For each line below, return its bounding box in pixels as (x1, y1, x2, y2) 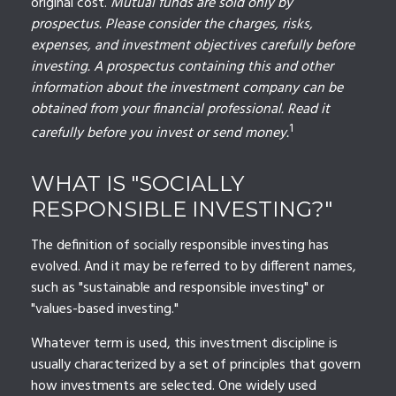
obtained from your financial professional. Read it (31, 98, 330, 121)
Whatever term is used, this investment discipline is (31, 332, 338, 356)
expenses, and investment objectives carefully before (31, 34, 354, 57)
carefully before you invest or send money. (31, 122, 289, 146)
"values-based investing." (31, 298, 179, 322)
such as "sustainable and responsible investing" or (31, 277, 324, 301)
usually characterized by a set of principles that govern (31, 354, 361, 377)
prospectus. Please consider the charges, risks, (31, 13, 313, 36)
